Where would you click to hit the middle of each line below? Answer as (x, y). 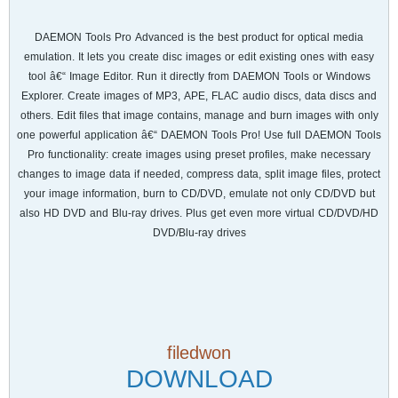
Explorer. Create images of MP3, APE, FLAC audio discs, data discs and (199, 96)
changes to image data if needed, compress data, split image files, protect (199, 174)
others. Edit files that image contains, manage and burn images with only (199, 115)
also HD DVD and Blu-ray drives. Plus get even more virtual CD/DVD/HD (199, 213)
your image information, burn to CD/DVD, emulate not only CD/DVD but (199, 194)
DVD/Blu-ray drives (199, 233)
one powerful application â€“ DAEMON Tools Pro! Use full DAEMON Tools (199, 135)
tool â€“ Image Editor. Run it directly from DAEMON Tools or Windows (199, 76)
